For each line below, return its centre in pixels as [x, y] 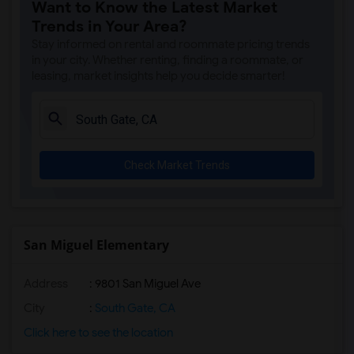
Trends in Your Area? [109, 26]
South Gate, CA [134, 308]
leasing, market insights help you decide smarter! [158, 76]
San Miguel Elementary [96, 245]
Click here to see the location [98, 333]
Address [46, 284]
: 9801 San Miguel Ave [144, 284]
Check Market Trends [177, 165]
